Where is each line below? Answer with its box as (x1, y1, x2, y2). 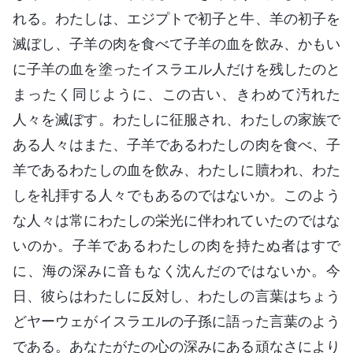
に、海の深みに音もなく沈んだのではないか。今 (13, 262, 340, 279)
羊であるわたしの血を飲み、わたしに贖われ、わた (13, 161, 340, 178)
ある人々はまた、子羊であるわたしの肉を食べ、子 (13, 136, 340, 153)
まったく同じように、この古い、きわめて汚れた (13, 85, 340, 102)
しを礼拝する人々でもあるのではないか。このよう (13, 186, 340, 203)
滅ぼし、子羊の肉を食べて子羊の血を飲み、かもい (13, 35, 340, 52)
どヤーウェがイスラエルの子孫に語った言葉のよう (13, 312, 340, 329)
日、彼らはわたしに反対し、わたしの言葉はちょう (13, 287, 340, 304)
